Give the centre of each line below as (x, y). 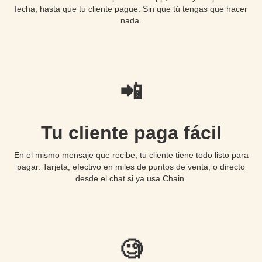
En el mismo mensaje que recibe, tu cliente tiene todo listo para (131, 155)
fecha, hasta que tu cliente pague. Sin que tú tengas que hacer (131, 8)
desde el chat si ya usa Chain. (131, 178)
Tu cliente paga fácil (131, 132)
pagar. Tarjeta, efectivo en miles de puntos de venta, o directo (131, 166)
